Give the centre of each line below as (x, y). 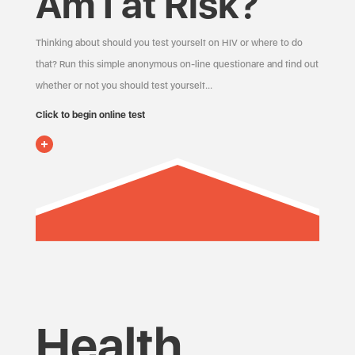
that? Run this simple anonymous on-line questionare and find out (177, 64)
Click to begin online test (90, 115)
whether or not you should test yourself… (124, 86)
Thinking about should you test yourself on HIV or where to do (169, 43)
